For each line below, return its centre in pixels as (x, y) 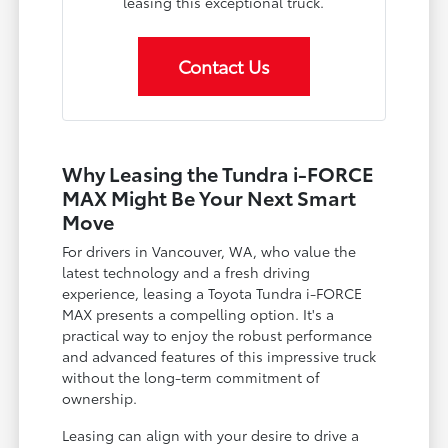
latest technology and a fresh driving (186, 272)
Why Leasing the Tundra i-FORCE (218, 173)
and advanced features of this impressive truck (219, 356)
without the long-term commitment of (191, 377)
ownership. (100, 398)
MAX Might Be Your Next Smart (209, 197)
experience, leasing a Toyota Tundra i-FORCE (212, 293)
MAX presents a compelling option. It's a (198, 314)
